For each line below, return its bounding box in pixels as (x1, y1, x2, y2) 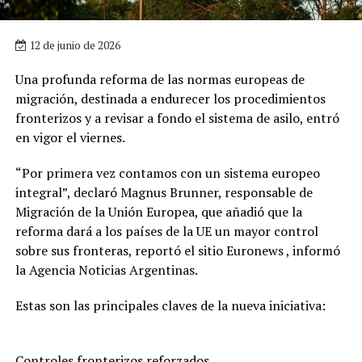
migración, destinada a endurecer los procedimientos (15, 89, 326, 107)
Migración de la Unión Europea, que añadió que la (15, 202, 302, 221)
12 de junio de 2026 (26, 36, 120, 53)
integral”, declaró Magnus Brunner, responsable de (15, 183, 313, 201)
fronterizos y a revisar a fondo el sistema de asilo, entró (15, 108, 339, 127)
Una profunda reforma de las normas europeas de (15, 69, 305, 88)
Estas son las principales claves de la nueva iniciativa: (15, 296, 326, 314)
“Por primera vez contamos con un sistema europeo (15, 163, 320, 182)
